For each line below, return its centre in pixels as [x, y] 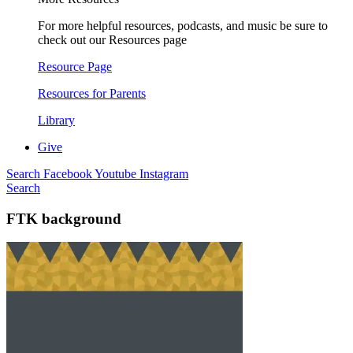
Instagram [164, 174]
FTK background [64, 218]
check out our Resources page [112, 40]
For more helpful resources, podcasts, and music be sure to [183, 26]
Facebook [69, 174]
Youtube [117, 174]
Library [56, 120]
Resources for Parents [92, 93]
